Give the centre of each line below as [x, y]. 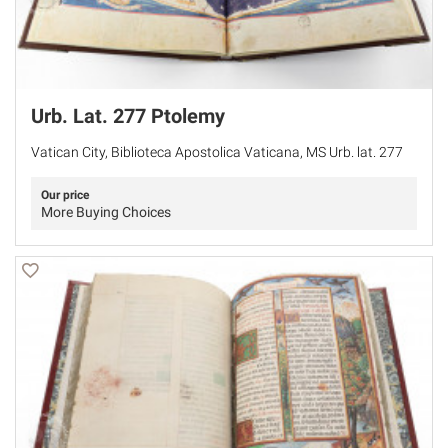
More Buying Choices [106, 212]
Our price [65, 195]
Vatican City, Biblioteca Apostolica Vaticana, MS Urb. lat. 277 [217, 152]
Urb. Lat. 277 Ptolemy [128, 116]
